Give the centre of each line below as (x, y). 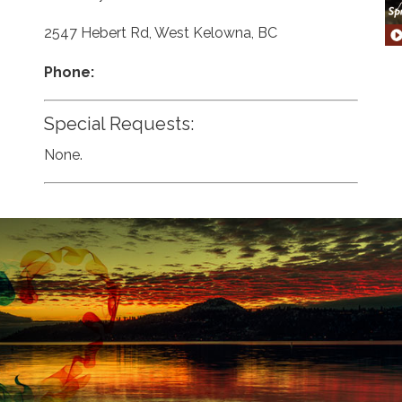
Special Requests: (118, 124)
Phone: (69, 72)
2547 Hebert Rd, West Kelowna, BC (160, 33)
